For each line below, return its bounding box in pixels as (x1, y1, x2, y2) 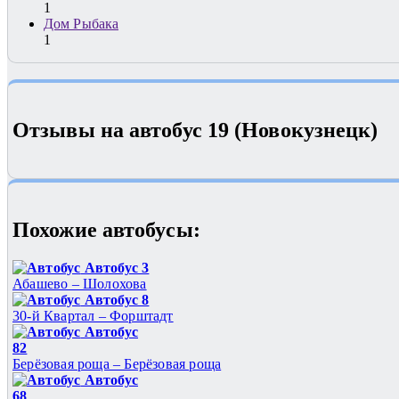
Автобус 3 (80, 259, 150, 275)
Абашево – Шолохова (12, 275, 147, 291)
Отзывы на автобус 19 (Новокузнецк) (12, 118, 379, 142)
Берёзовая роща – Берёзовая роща (12, 355, 222, 371)
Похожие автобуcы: (12, 218, 200, 242)
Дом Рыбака (44, 16, 118, 32)
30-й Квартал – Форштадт (12, 307, 174, 323)
